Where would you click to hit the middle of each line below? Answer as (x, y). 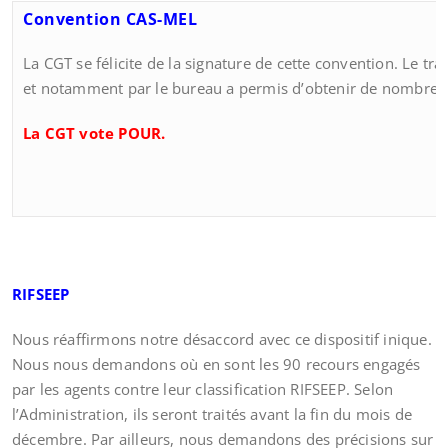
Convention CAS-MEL (112, 19)
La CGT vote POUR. (94, 133)
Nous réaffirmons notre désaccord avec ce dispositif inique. (222, 339)
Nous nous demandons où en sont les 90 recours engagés (216, 364)
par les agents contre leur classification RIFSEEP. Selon (203, 389)
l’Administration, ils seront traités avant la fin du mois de (212, 414)
